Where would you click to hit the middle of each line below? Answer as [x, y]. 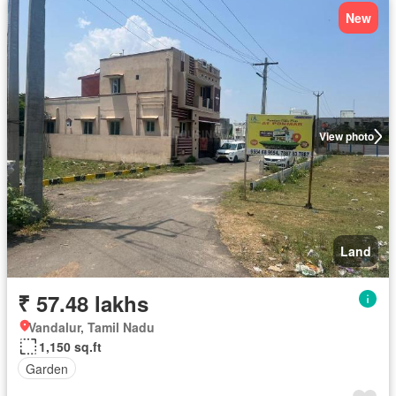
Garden [47, 368]
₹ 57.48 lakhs [83, 303]
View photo [346, 136]
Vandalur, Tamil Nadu [91, 327]
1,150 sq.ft [70, 346]
